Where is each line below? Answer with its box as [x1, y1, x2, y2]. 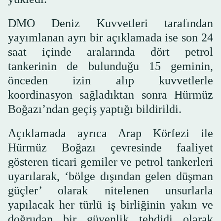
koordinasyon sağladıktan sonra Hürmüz [8, 88, 213, 101]
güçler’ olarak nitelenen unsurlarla [8, 184, 213, 197]
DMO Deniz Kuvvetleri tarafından [8, 16, 213, 30]
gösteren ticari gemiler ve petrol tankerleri [8, 155, 213, 168]
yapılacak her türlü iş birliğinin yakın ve [8, 198, 213, 211]
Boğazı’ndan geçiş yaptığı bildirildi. [8, 102, 182, 115]
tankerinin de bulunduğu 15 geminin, [8, 59, 213, 73]
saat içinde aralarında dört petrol [8, 45, 213, 58]
